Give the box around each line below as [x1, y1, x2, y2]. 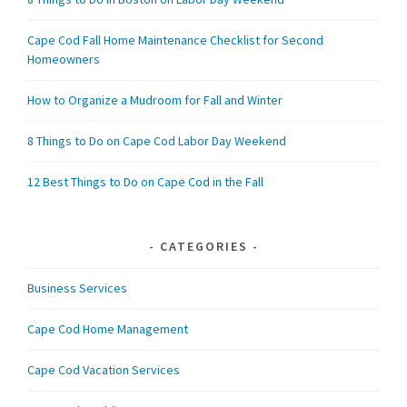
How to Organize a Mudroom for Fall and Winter [27, 92, 283, 109]
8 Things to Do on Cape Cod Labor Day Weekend [27, 133, 287, 150]
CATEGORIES [159, 237, 248, 254]
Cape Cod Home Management [27, 320, 189, 337]
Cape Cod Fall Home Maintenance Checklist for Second [27, 32, 324, 49]
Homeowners [27, 51, 101, 68]
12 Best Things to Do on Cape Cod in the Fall [27, 174, 264, 190]
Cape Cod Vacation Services [27, 361, 181, 378]
